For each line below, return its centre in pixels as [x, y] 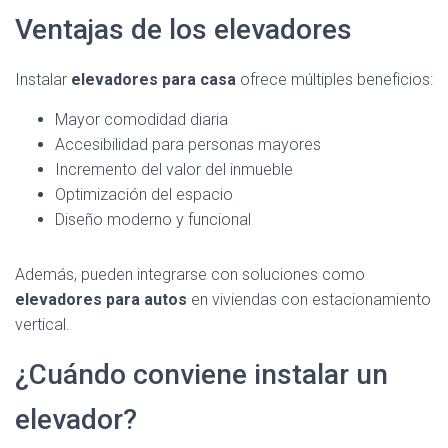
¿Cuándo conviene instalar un [201, 374]
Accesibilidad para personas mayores [188, 144]
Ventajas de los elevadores [183, 29]
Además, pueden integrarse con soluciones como [190, 274]
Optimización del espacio [144, 194]
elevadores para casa [153, 79]
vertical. [42, 324]
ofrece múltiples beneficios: [334, 79]
